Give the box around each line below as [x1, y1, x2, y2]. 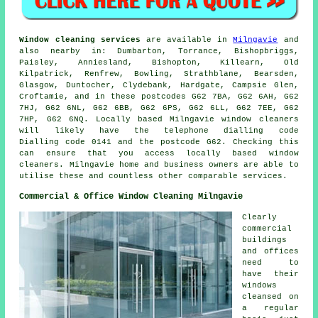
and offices [242, 246, 299, 256]
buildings [242, 235, 287, 244]
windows [242, 280, 278, 290]
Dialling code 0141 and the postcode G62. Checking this [19, 137, 299, 146]
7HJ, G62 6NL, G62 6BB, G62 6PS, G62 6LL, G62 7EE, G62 [19, 103, 299, 112]
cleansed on [242, 292, 299, 301]
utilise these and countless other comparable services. [19, 171, 288, 180]
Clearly [242, 212, 278, 221]
